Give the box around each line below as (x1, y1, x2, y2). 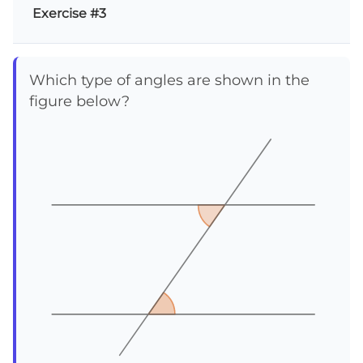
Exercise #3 (32, 5, 106, 21)
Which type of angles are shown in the (29, 70, 310, 88)
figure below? (29, 92, 130, 109)
